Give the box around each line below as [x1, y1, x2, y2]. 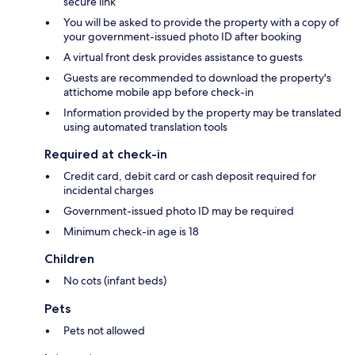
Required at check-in [44, 147, 167, 162]
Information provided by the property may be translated [63, 105, 342, 120]
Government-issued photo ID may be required [63, 204, 294, 219]
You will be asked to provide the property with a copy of [63, 15, 339, 30]
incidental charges [63, 183, 154, 198]
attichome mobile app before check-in [63, 85, 254, 100]
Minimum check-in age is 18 [63, 224, 199, 239]
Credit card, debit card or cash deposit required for [63, 169, 316, 184]
